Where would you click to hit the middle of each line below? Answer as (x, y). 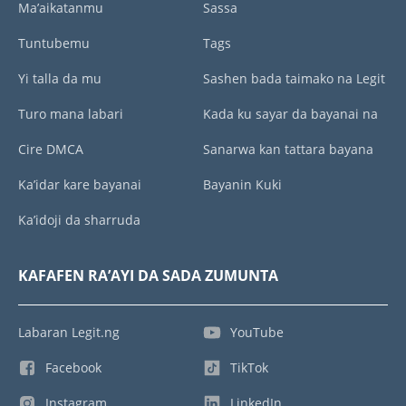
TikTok (249, 368)
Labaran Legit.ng (69, 333)
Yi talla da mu (60, 79)
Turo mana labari (71, 114)
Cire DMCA (51, 150)
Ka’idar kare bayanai (80, 185)
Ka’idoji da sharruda (79, 220)
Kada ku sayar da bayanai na (290, 114)
